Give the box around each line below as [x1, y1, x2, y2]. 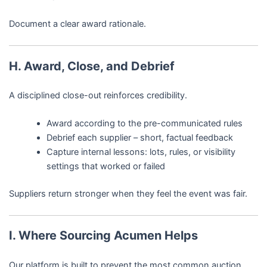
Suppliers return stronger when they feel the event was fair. [8, 188, 247, 200]
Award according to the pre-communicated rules [46, 118, 243, 129]
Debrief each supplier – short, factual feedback [46, 132, 234, 144]
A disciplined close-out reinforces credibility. [8, 89, 187, 101]
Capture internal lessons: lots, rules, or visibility [46, 147, 236, 158]
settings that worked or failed [46, 161, 166, 172]
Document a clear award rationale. [8, 18, 146, 30]
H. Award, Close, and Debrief [8, 58, 175, 73]
